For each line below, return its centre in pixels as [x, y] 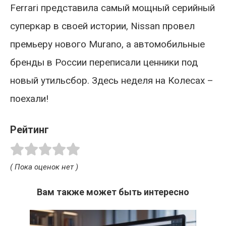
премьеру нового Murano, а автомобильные [107, 44]
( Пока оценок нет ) [44, 167]
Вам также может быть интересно [113, 192]
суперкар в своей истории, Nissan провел [102, 26]
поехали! [29, 99]
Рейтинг [30, 130]
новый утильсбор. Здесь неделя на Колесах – [112, 80]
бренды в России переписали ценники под [104, 62]
